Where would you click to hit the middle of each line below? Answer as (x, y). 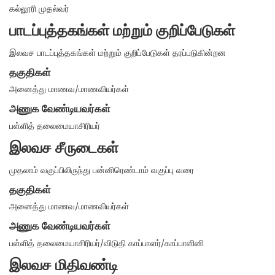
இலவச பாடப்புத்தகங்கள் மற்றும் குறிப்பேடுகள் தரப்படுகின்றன (118, 53)
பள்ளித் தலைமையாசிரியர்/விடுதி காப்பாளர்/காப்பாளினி (107, 244)
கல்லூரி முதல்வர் (39, 9)
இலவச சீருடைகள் (64, 148)
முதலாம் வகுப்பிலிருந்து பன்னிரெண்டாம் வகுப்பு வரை (102, 170)
